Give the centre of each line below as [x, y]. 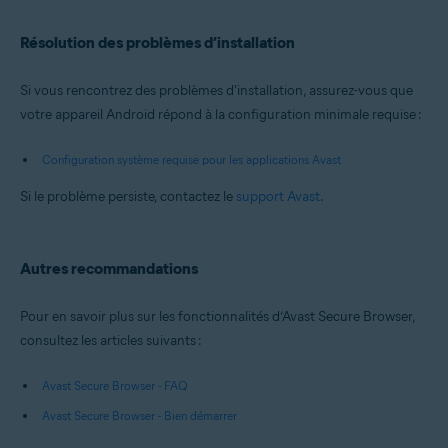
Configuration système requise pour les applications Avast [191, 159]
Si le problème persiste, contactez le [128, 196]
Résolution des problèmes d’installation [157, 42]
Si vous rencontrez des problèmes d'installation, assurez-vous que [216, 90]
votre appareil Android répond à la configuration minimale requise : [221, 114]
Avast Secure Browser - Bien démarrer [139, 415]
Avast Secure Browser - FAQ [115, 385]
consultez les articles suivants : [111, 340]
